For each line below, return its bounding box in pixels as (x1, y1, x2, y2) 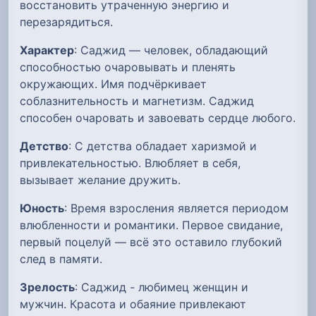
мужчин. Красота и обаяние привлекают (20, 296, 246, 311)
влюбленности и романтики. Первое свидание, (20, 217, 283, 232)
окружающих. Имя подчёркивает (20, 76, 207, 91)
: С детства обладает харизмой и (68, 138, 257, 153)
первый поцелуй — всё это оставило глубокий (20, 234, 282, 249)
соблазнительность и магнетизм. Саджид (20, 93, 254, 108)
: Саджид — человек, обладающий (74, 42, 268, 57)
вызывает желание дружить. (20, 172, 181, 187)
